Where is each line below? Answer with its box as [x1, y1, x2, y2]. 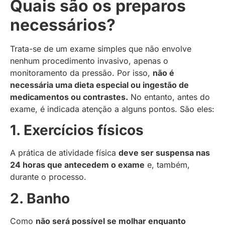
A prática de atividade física [10, 148, 119, 158]
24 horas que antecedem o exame [10, 160, 145, 170]
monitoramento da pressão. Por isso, [10, 67, 153, 78]
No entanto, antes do [128, 91, 210, 102]
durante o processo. [10, 172, 86, 182]
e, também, [145, 160, 190, 170]
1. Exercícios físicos [10, 122, 144, 139]
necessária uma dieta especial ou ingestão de [10, 79, 189, 90]
